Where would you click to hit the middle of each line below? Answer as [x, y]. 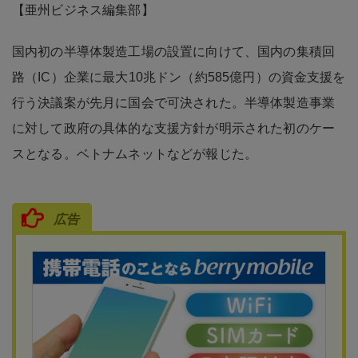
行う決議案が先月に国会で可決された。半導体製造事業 [173, 102]
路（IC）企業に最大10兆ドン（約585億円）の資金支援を [179, 77]
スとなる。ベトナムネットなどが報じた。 [135, 153]
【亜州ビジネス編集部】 [83, 10]
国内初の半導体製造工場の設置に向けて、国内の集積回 [174, 51]
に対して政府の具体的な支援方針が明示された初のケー [174, 128]
